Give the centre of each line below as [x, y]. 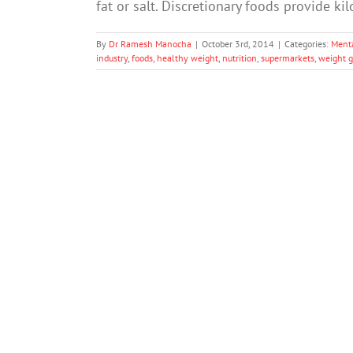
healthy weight [188, 58]
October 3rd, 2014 [238, 44]
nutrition [240, 58]
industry [112, 58]
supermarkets [288, 58]
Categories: [308, 44]
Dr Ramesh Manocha [150, 44]
